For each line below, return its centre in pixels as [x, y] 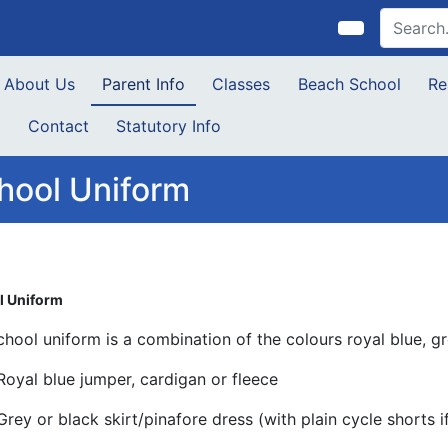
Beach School [349, 84]
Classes [241, 84]
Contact [58, 126]
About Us [39, 84]
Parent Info [143, 84]
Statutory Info [168, 126]
